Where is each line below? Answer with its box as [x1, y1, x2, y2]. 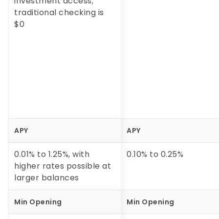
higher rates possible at [14, 160, 111, 172]
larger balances [14, 172, 79, 184]
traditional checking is [14, 7, 104, 19]
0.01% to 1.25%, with [14, 149, 89, 160]
